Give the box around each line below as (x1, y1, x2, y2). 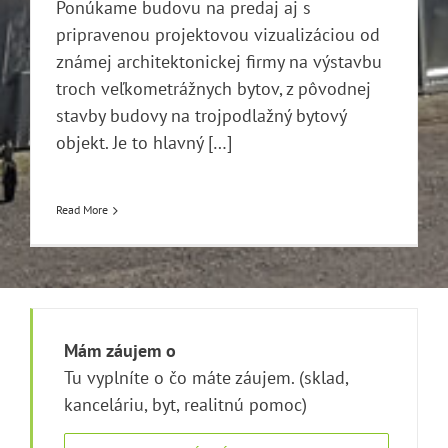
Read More (56, 202, 108, 218)
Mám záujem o (64, 338, 176, 362)
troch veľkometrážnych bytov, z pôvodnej (56, 77, 371, 101)
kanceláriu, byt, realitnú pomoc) (64, 392, 307, 416)
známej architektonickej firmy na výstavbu (56, 50, 382, 74)
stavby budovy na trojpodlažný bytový (56, 104, 346, 128)
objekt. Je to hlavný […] (56, 131, 232, 155)
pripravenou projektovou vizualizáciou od (56, 23, 380, 47)
